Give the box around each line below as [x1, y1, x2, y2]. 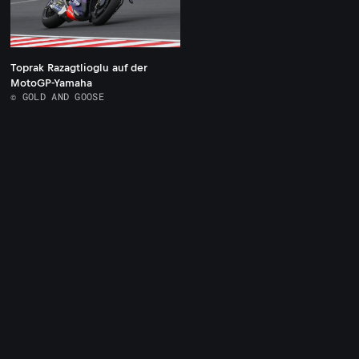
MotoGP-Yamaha [10, 76, 93, 89]
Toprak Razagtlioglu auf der [10, 61, 148, 74]
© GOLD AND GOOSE [10, 89, 104, 103]
